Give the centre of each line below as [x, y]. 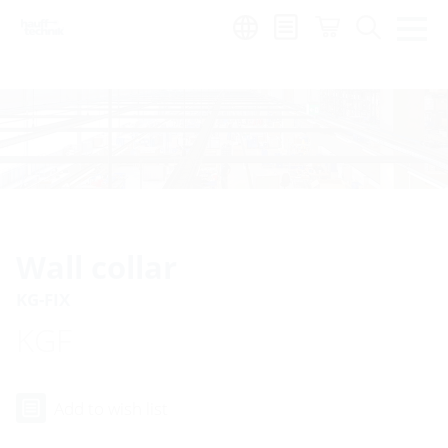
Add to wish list [111, 408]
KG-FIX [43, 299]
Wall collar [96, 266]
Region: [126, 24]
